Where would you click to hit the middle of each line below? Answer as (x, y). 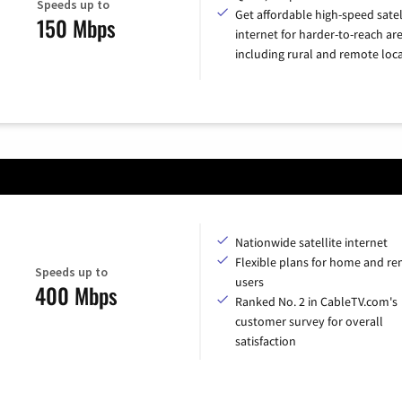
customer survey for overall (309, 322)
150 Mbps (76, 27)
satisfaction (266, 341)
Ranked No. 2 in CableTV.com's (316, 302)
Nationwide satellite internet (311, 243)
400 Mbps (76, 295)
